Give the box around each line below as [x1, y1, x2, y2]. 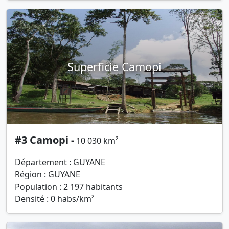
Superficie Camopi [67, 59, 162, 74]
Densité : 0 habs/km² [15, 193, 95, 205]
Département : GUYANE [15, 156, 105, 168]
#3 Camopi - [15, 133, 74, 147]
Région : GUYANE [15, 169, 80, 180]
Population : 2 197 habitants [15, 181, 123, 193]
